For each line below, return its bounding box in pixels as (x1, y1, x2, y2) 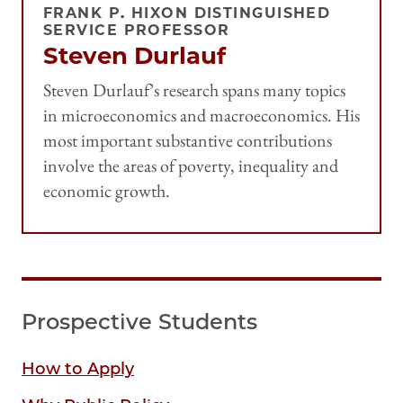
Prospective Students (22, 308, 257, 335)
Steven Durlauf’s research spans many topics (43, 77, 345, 102)
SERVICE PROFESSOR (43, 21, 230, 39)
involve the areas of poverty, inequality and (43, 153, 338, 177)
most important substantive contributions (43, 128, 332, 152)
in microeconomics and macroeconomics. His (43, 103, 360, 127)
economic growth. (43, 178, 170, 202)
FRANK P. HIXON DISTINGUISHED (43, 4, 331, 22)
